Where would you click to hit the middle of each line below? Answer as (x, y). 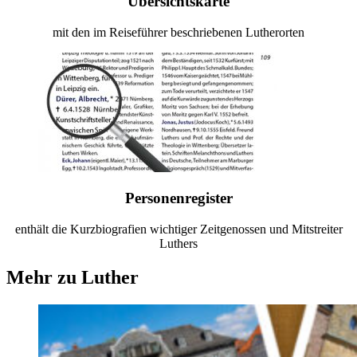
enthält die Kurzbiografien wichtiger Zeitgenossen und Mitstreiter (178, 229)
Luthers (178, 244)
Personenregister (178, 198)
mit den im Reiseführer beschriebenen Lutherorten (178, 32)
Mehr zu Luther (73, 278)
